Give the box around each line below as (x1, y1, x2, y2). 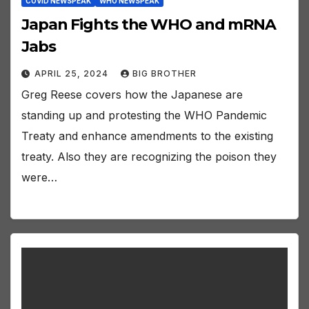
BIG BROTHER (132, 68, 197, 79)
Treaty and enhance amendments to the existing (21, 128, 273, 143)
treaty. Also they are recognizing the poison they (21, 149, 277, 163)
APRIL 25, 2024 (34, 68, 111, 79)
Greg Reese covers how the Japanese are (21, 87, 243, 101)
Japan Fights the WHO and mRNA (21, 14, 277, 34)
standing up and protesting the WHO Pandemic (21, 108, 267, 122)
